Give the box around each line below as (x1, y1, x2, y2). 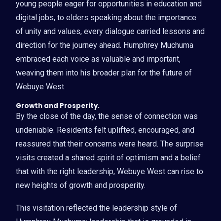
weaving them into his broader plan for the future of (16, 68, 192, 77)
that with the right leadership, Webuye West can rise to (16, 166, 203, 176)
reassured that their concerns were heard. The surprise (16, 139, 204, 148)
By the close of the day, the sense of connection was (16, 111, 198, 121)
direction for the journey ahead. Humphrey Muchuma (16, 40, 193, 50)
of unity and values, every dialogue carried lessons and (16, 26, 205, 36)
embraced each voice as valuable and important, (16, 54, 181, 64)
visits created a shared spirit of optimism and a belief (16, 152, 201, 162)
